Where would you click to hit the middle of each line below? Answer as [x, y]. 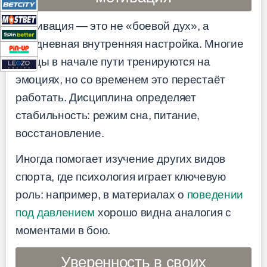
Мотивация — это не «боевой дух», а [112, 26]
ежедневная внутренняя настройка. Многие [130, 44]
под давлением [55, 212]
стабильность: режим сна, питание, [108, 116]
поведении [215, 194]
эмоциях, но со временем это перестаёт [120, 80]
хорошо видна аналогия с [163, 212]
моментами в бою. [63, 230]
